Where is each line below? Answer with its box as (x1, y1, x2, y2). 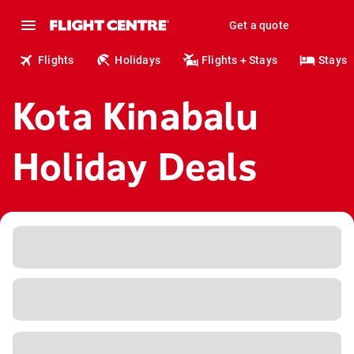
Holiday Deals (13, 145, 258, 190)
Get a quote (228, 19, 289, 32)
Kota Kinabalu (13, 94, 259, 139)
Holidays (115, 54, 161, 66)
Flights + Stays (201, 54, 278, 66)
